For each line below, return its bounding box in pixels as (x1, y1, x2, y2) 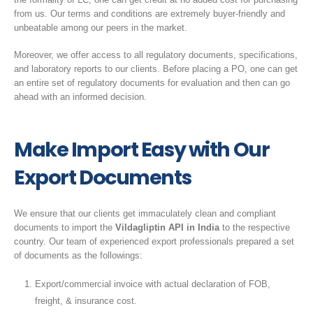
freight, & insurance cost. (34, 295, 137, 306)
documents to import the (14, 222, 115, 233)
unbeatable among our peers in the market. (14, 22, 187, 34)
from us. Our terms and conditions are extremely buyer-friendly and (14, 8, 285, 20)
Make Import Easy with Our (14, 135, 270, 163)
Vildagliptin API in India (115, 222, 222, 233)
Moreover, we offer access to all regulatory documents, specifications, (14, 49, 298, 60)
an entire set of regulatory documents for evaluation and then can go (14, 77, 290, 88)
